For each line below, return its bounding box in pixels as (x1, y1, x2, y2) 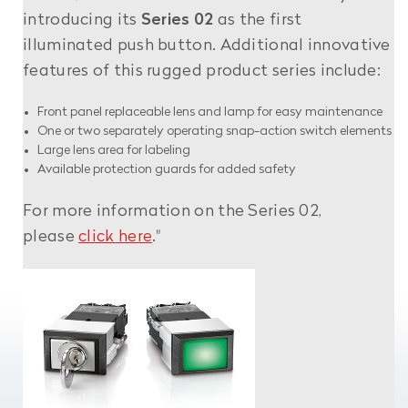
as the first (213, 12, 302, 28)
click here (78, 229, 153, 245)
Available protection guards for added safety (37, 163, 297, 176)
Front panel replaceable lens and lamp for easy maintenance (37, 106, 383, 118)
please (23, 229, 79, 245)
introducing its (23, 12, 141, 28)
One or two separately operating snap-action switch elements (37, 125, 393, 138)
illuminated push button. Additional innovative (23, 37, 391, 54)
